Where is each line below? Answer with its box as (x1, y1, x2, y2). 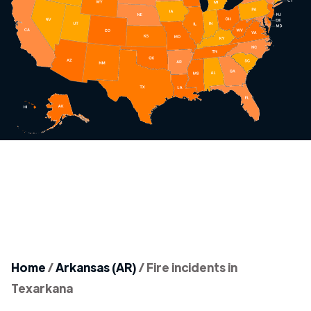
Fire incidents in (146, 260, 237, 275)
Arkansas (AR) (56, 260, 137, 275)
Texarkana (11, 280, 73, 296)
